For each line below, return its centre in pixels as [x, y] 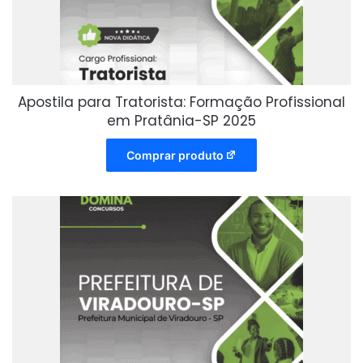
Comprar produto [175, 155]
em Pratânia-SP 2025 [181, 120]
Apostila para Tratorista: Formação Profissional [181, 102]
